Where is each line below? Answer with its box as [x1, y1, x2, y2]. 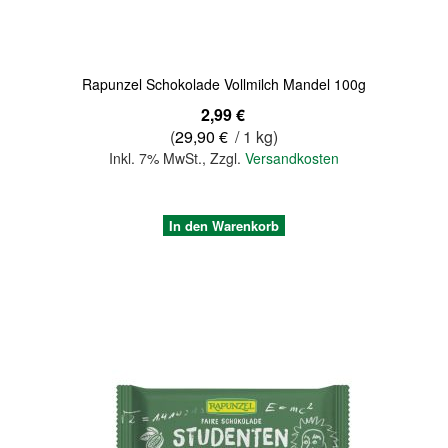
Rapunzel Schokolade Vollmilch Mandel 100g [82, 73, 366, 94]
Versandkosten [245, 147, 339, 168]
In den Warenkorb [169, 215, 279, 235]
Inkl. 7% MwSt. [109, 147, 202, 168]
